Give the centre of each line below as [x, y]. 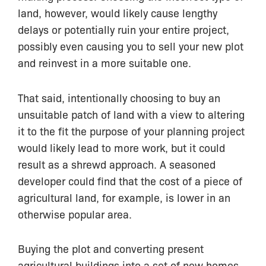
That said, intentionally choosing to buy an [119, 97]
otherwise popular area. [75, 213]
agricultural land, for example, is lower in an [124, 197]
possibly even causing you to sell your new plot [131, 45]
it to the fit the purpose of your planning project [131, 130]
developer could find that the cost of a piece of [130, 180]
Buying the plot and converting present [111, 248]
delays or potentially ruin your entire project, [123, 29]
